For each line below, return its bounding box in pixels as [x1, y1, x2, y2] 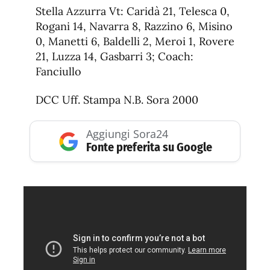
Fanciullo [36, 64, 81, 79]
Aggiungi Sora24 [86, 127, 168, 142]
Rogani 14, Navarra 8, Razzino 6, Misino [36, 19, 233, 34]
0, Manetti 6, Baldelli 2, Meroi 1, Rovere [36, 34, 234, 49]
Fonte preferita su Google [86, 140, 212, 155]
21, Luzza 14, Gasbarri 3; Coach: [36, 49, 193, 64]
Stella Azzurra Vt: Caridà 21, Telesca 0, [36, 4, 230, 19]
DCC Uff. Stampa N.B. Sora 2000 [36, 93, 198, 107]
